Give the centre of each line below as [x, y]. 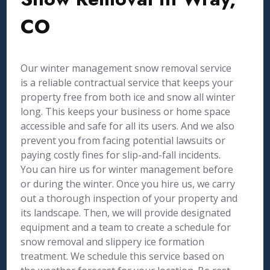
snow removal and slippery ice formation [113, 242]
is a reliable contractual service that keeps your [127, 83]
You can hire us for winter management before [127, 169]
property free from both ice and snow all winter [128, 97]
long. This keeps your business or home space [126, 111]
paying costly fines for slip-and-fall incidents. [121, 155]
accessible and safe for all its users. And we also [128, 126]
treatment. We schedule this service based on [123, 256]
